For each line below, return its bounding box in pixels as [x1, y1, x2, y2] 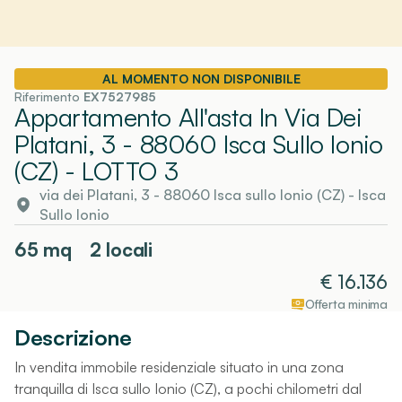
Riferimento [14, 88, 83, 104]
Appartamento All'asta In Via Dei [14, 100, 362, 133]
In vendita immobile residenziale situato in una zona [14, 357, 344, 376]
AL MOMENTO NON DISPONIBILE [101, 70, 301, 86]
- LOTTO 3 [57, 154, 179, 187]
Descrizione [14, 323, 132, 351]
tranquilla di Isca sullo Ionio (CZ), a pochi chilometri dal [14, 379, 362, 398]
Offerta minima [304, 295, 388, 311]
